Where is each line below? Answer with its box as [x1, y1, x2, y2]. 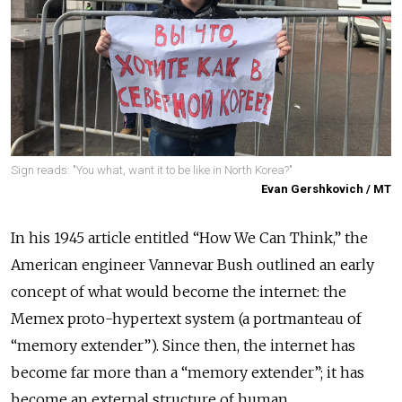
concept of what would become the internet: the [11, 282, 346, 301]
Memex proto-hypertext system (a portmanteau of [11, 309, 362, 328]
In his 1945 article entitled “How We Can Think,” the [11, 228, 368, 247]
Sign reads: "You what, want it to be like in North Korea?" [11, 163, 293, 178]
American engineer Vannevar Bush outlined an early [11, 255, 374, 274]
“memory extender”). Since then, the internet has [11, 336, 355, 354]
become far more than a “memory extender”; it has [11, 363, 364, 381]
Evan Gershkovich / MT [261, 181, 391, 196]
